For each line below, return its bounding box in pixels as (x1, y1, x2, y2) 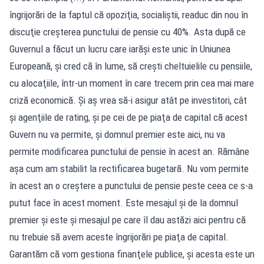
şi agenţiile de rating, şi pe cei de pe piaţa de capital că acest (9, 111, 247, 123)
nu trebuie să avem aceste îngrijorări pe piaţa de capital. (9, 230, 229, 243)
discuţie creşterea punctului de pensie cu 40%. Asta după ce (9, 25, 246, 38)
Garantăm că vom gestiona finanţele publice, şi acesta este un (9, 247, 255, 260)
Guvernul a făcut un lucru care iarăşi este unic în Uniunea (9, 42, 230, 55)
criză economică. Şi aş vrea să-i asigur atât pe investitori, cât (9, 94, 247, 106)
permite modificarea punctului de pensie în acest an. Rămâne (9, 145, 249, 157)
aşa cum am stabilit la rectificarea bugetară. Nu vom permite (9, 162, 249, 174)
